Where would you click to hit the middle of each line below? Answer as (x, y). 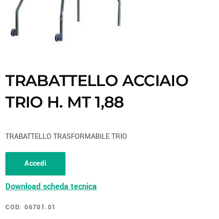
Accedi (36, 164)
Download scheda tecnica (51, 187)
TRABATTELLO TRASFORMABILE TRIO (66, 137)
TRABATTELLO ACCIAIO (97, 81)
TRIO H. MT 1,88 (65, 102)
